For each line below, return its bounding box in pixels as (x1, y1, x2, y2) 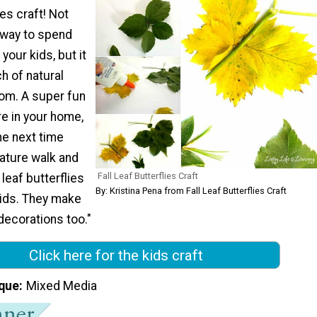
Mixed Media (26, 279, 98, 294)
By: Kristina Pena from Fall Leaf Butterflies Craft (96, 185, 287, 197)
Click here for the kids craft (29, 246, 203, 264)
